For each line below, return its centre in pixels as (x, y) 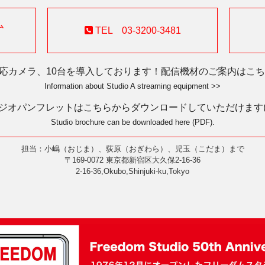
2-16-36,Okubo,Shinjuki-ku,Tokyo (132, 171)
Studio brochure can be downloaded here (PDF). (132, 122)
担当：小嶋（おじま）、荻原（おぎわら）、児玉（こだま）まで (132, 148)
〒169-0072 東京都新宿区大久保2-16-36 (132, 160)
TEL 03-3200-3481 (137, 31)
